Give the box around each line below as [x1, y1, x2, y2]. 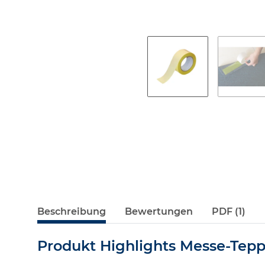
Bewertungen [125, 206, 193, 218]
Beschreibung [37, 206, 106, 218]
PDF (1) [212, 206, 245, 218]
